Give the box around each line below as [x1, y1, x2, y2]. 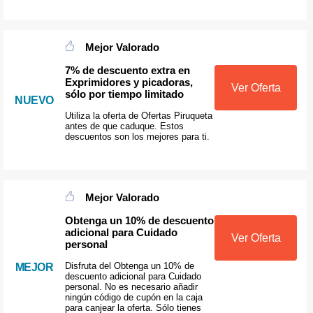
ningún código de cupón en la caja [64, 291, 203, 303]
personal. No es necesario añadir [64, 281, 198, 292]
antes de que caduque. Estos [64, 120, 184, 131]
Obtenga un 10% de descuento [64, 214, 214, 226]
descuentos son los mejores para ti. [64, 131, 210, 142]
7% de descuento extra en [64, 64, 190, 76]
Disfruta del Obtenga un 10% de [64, 260, 194, 271]
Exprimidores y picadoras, [64, 75, 193, 88]
